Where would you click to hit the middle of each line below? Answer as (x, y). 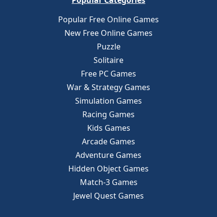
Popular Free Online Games (108, 19)
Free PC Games (108, 74)
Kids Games (108, 128)
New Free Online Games (108, 33)
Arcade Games (108, 141)
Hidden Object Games (108, 169)
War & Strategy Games (108, 87)
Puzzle (108, 46)
